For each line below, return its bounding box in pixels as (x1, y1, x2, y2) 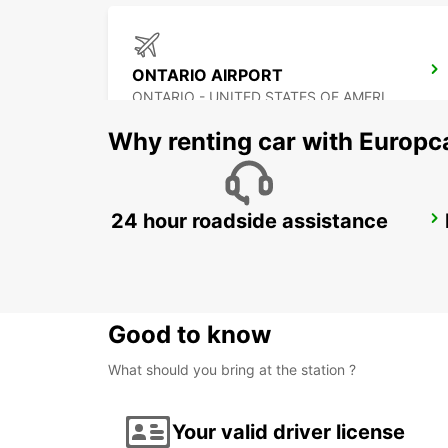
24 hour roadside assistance (110, 209, 388, 234)
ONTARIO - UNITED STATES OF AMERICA (385, 88, 397, 106)
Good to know (108, 320, 271, 350)
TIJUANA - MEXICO (132, 237, 260, 255)
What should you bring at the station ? (108, 361, 356, 379)
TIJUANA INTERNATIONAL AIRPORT (381, 214, 394, 235)
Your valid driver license (172, 419, 405, 444)
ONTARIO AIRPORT (132, 65, 283, 86)
